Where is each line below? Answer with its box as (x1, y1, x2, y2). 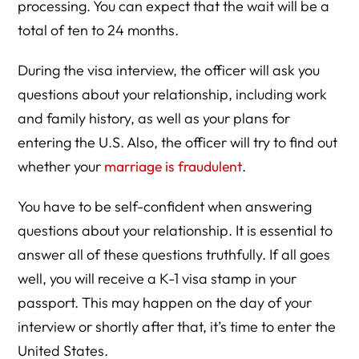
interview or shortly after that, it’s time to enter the (18, 317, 337, 336)
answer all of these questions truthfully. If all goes (18, 245, 331, 264)
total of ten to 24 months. (18, 21, 179, 39)
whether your (18, 157, 102, 175)
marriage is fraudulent (101, 157, 243, 175)
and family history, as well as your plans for (18, 109, 291, 127)
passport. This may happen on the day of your (18, 293, 313, 312)
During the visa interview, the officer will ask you (18, 61, 321, 79)
